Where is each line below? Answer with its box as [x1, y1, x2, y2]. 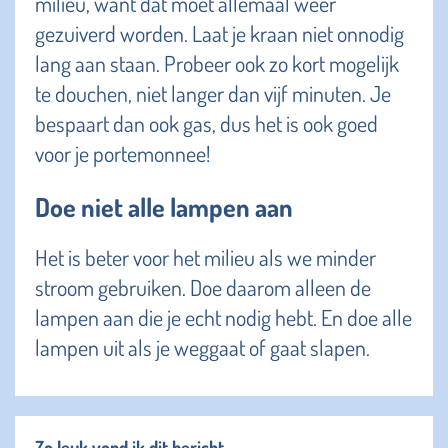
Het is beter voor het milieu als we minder [35, 242, 376, 271]
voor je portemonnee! [35, 138, 210, 167]
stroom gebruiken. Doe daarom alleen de [35, 272, 371, 301]
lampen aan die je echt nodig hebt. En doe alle [35, 302, 412, 331]
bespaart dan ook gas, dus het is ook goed [35, 108, 378, 137]
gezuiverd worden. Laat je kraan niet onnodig [35, 18, 404, 47]
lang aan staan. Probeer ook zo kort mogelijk [35, 48, 399, 77]
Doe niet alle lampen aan [35, 189, 293, 223]
